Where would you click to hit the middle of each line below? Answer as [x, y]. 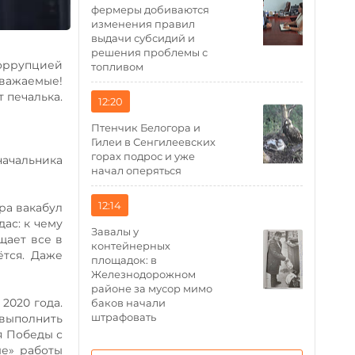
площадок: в [124, 260]
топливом [118, 67]
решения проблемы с [150, 52]
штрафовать [124, 317]
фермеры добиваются [151, 10]
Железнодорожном [144, 274]
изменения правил [143, 24]
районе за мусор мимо [152, 288]
